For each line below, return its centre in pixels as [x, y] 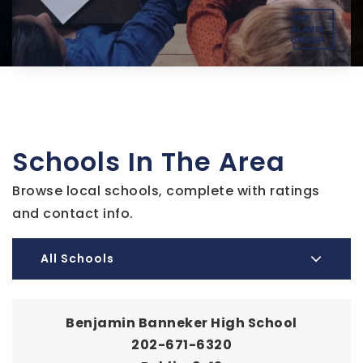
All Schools [77, 259]
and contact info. [73, 214]
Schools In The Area [149, 162]
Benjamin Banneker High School [181, 323]
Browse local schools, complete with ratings [166, 191]
